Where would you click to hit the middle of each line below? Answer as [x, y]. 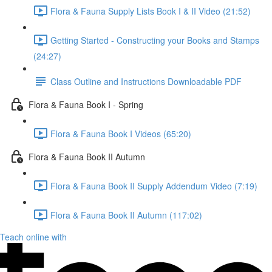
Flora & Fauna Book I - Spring [86, 104]
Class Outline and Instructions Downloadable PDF [146, 81]
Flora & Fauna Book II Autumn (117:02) [126, 215]
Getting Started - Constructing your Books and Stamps [155, 40]
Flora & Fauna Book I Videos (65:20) [121, 133]
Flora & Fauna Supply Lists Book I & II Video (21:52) [151, 11]
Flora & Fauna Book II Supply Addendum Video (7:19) [154, 185]
